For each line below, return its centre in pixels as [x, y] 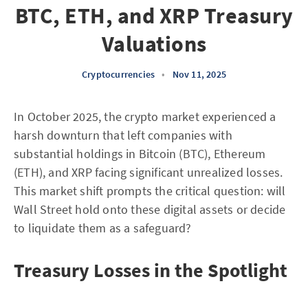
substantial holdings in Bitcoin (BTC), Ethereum [140, 154]
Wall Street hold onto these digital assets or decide [150, 209]
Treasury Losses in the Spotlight [151, 270]
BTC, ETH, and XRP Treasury [154, 16]
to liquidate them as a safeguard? [103, 228]
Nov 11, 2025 [199, 74]
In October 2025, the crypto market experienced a [145, 117]
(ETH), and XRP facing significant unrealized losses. [148, 172]
